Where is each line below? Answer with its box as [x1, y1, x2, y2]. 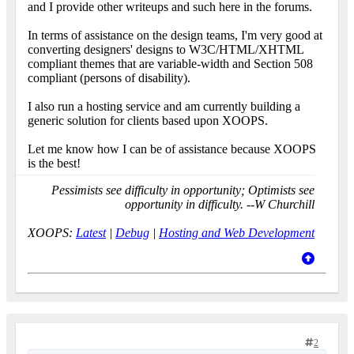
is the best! [28, 156, 84, 171]
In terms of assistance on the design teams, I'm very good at [28, 28, 322, 43]
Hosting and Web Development [159, 226, 314, 240]
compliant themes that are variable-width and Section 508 [28, 57, 313, 71]
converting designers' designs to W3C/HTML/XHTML [28, 43, 303, 57]
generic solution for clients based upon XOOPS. [28, 114, 268, 128]
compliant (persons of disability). [28, 71, 190, 85]
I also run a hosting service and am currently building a [28, 100, 300, 114]
